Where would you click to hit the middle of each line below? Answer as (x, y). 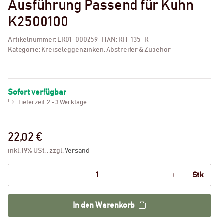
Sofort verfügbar (37, 92)
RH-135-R (133, 39)
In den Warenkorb (104, 205)
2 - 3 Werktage (67, 102)
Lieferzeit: (33, 102)
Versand (77, 150)
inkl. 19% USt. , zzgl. (36, 150)
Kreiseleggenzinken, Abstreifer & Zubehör (106, 50)
